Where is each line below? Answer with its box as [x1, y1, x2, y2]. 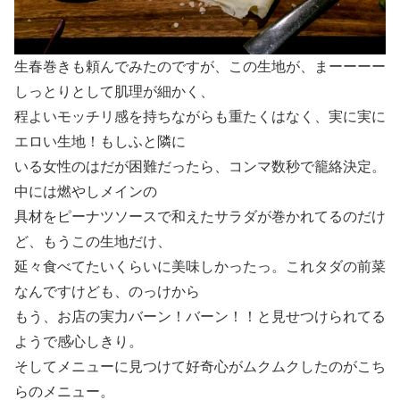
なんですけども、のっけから [14, 283, 200, 299]
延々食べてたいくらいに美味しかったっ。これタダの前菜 [14, 258, 386, 274]
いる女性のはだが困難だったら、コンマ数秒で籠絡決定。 [14, 158, 386, 174]
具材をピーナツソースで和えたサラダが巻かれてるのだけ [14, 208, 386, 224]
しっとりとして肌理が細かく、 [14, 83, 214, 99]
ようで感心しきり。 [14, 333, 143, 349]
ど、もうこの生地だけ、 [14, 233, 171, 249]
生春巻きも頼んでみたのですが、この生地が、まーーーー [14, 58, 386, 74]
